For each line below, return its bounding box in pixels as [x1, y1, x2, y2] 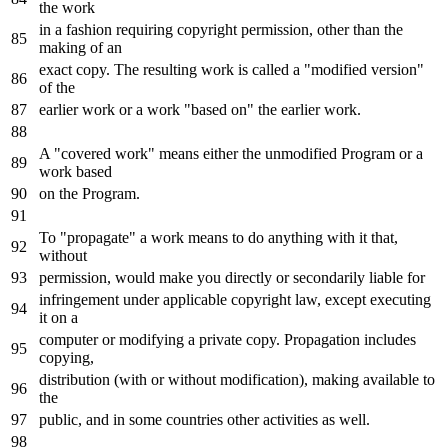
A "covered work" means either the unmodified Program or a [39, 144, 423, 162]
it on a [39, 308, 78, 326]
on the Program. [39, 184, 140, 202]
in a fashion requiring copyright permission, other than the [39, 20, 403, 38]
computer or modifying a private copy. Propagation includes [39, 330, 416, 348]
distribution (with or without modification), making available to [39, 370, 435, 388]
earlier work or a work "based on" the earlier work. [39, 100, 361, 118]
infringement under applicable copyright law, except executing [39, 290, 431, 308]
